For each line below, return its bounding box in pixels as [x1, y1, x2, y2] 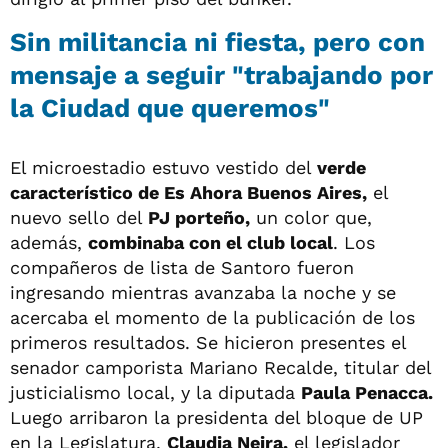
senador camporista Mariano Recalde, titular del [10, 356, 431, 378]
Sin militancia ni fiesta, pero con [10, 26, 425, 57]
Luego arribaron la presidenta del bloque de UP [10, 406, 423, 428]
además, [10, 231, 88, 253]
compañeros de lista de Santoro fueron [10, 256, 354, 278]
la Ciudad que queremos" [10, 92, 330, 123]
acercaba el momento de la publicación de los [10, 306, 415, 328]
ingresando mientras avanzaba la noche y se [10, 281, 396, 303]
